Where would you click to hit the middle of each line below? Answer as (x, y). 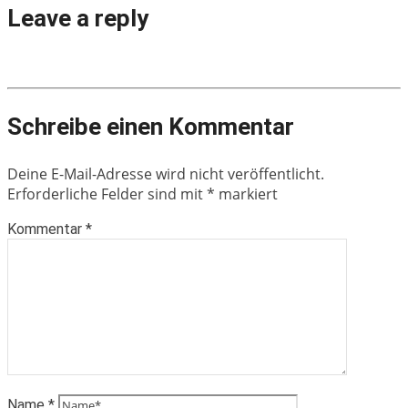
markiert (246, 194)
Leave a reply (78, 19)
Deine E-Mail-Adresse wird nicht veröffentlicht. (166, 173)
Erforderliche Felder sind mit (107, 194)
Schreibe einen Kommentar (151, 126)
